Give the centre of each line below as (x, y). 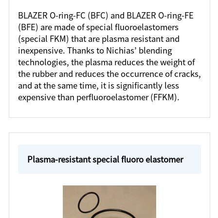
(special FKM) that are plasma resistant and (99, 39)
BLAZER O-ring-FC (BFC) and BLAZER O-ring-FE (106, 15)
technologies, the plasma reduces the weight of (106, 62)
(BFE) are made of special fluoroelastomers (98, 27)
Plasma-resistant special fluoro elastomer (105, 159)
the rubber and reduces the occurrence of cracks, (109, 74)
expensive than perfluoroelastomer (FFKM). (99, 97)
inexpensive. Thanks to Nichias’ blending (95, 50)
